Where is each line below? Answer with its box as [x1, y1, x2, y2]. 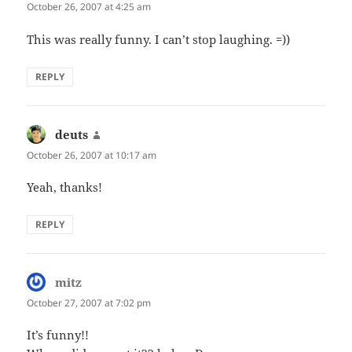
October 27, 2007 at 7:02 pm [27, 295, 152, 310]
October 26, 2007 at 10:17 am [27, 148, 157, 162]
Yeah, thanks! [27, 178, 103, 195]
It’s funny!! [27, 327, 90, 343]
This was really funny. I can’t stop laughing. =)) [27, 31, 291, 47]
